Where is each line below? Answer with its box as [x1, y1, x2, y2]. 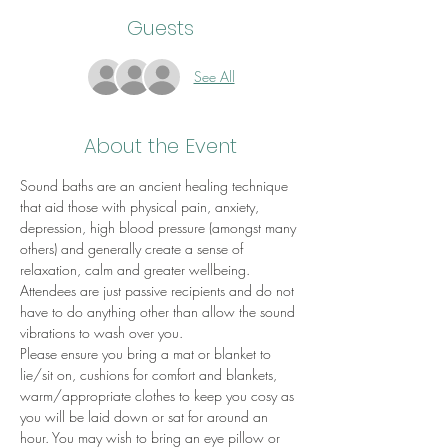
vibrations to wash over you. [20, 322, 183, 342]
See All [193, 67, 235, 87]
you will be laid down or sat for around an [20, 406, 272, 426]
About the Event [83, 131, 237, 160]
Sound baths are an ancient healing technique [20, 175, 292, 195]
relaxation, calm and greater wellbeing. [20, 259, 250, 279]
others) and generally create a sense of [20, 238, 247, 258]
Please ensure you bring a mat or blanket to [20, 343, 275, 363]
